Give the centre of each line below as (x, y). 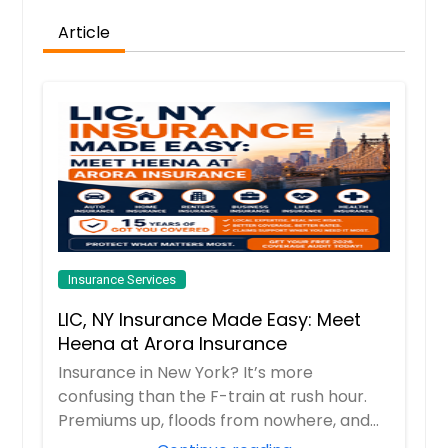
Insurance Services (122, 280)
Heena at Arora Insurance (173, 344)
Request (224, 48)
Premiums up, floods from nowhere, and (214, 421)
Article (84, 33)
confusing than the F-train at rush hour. (213, 397)
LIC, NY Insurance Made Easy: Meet (210, 320)
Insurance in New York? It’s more (186, 373)
